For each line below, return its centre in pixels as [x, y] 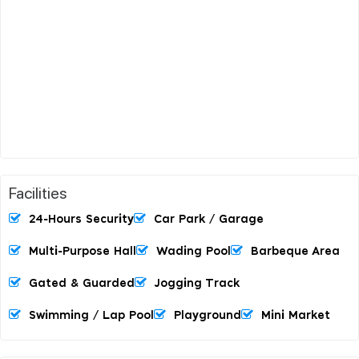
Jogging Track [197, 283]
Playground [208, 315]
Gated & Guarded [82, 283]
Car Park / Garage [209, 219]
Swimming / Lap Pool [91, 315]
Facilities [38, 192]
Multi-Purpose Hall [83, 251]
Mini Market [296, 315]
